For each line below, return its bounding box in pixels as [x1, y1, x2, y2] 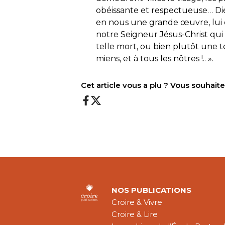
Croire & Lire [111, 209, 158, 219]
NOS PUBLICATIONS [111, 185, 192, 195]
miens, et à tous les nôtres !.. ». [96, 53, 214, 63]
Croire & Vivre [111, 197, 163, 207]
